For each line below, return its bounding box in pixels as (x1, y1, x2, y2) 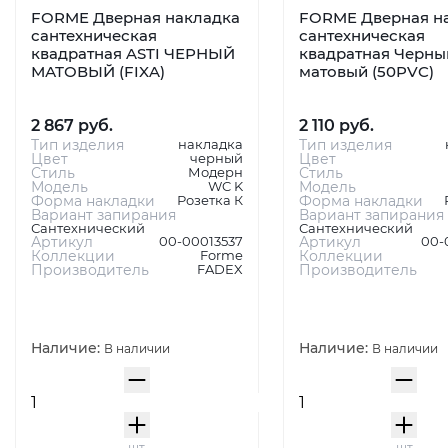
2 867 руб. (31, 116, 113, 136)
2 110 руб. (298, 116, 374, 136)
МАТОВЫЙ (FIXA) (31, 62, 165, 82)
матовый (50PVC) (298, 62, 434, 82)
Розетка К (176, 192, 243, 209)
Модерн (187, 164, 243, 181)
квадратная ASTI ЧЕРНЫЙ (31, 44, 235, 64)
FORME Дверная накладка (31, 8, 240, 28)
